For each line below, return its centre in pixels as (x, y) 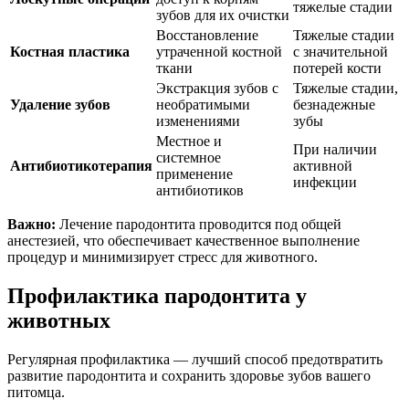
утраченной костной (219, 52)
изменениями (198, 121)
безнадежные (334, 105)
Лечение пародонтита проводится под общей (199, 225)
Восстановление (207, 36)
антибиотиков (200, 191)
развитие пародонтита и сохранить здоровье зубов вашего (189, 375)
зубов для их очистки (223, 16)
